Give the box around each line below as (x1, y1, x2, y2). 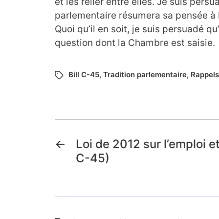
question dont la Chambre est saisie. (55, 37, 215, 49)
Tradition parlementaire (103, 70, 187, 80)
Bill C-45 (68, 70, 99, 80)
